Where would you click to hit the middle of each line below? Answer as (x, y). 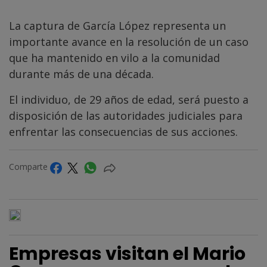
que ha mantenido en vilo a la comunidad (114, 58)
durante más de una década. (81, 74)
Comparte (30, 167)
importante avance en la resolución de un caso (129, 42)
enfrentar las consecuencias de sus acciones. (123, 132)
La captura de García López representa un (117, 26)
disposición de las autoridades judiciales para (126, 116)
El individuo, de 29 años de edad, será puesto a (129, 100)
